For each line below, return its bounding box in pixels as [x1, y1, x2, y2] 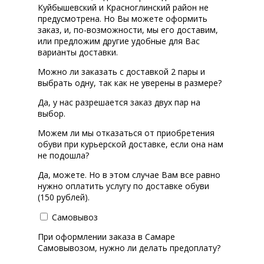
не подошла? [38, 150, 89, 161]
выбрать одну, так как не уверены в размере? [38, 77, 222, 89]
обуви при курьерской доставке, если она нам [38, 138, 223, 150]
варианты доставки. [38, 47, 118, 58]
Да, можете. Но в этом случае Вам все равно [38, 169, 220, 181]
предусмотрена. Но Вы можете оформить [38, 13, 207, 25]
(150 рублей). [38, 192, 90, 203]
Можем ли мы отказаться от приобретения [38, 127, 214, 139]
